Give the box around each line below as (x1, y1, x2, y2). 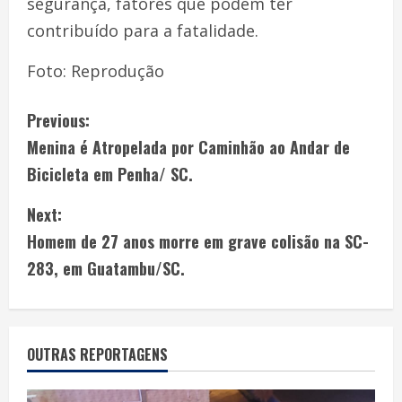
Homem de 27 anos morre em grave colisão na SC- (27, 229, 369, 253)
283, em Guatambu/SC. (27, 256, 185, 280)
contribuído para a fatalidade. (27, 19, 258, 41)
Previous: (27, 108, 90, 132)
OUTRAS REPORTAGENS (27, 343, 168, 365)
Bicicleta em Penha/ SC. (27, 162, 193, 186)
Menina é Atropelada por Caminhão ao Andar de (27, 135, 350, 159)
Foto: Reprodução (27, 59, 164, 82)
